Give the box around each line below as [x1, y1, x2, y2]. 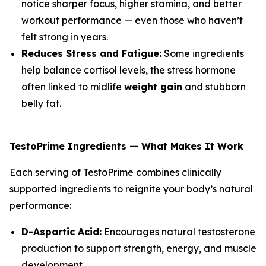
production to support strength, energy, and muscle [21, 242, 256, 255]
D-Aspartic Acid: [21, 226, 102, 238]
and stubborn [182, 81, 246, 93]
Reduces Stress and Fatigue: [21, 47, 161, 60]
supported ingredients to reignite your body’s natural [9, 183, 253, 195]
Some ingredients [161, 47, 244, 60]
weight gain [124, 81, 182, 93]
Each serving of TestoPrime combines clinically [9, 166, 221, 179]
